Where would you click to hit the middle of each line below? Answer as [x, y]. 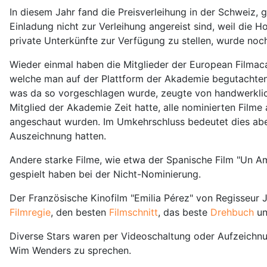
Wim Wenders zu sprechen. [70, 250]
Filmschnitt [133, 212]
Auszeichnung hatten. [58, 136]
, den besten [80, 212]
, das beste [184, 212]
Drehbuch [234, 212]
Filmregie [30, 212]
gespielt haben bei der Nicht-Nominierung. [105, 174]
